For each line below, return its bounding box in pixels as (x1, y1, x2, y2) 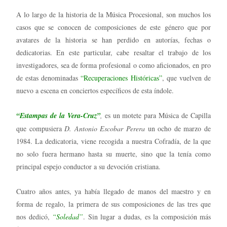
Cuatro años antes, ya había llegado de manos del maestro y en (16, 186, 211, 196)
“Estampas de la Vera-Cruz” (16, 110, 100, 121)
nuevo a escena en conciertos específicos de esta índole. (16, 85, 174, 95)
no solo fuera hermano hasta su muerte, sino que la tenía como (16, 148, 211, 159)
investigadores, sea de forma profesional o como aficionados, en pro (16, 60, 211, 70)
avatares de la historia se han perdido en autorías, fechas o (16, 34, 211, 45)
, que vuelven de (162, 72, 211, 83)
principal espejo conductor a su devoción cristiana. (16, 161, 161, 171)
